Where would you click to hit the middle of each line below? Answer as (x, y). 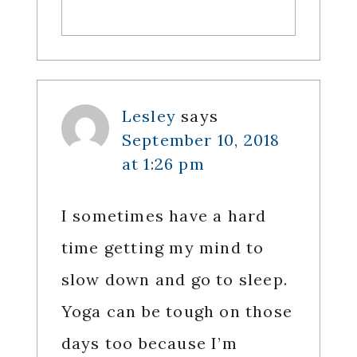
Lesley (149, 116)
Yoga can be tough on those (177, 312)
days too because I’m (149, 343)
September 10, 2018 (201, 140)
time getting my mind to (163, 248)
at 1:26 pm (163, 164)
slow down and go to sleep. (174, 280)
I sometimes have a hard (164, 216)
